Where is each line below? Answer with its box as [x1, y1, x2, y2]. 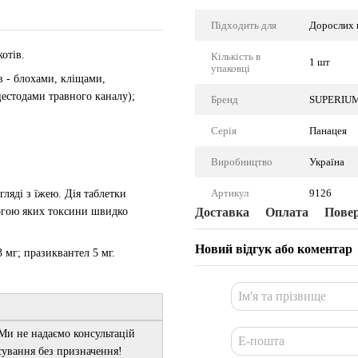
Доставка [195, 205, 249, 219]
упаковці [211, 62, 250, 74]
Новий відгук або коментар [195, 242, 352, 256]
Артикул [211, 187, 249, 199]
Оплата [265, 205, 308, 219]
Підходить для [211, 19, 276, 31]
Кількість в [211, 50, 261, 62]
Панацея [309, 125, 347, 137]
